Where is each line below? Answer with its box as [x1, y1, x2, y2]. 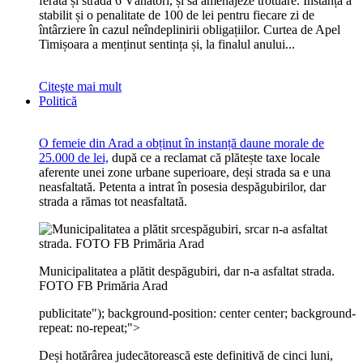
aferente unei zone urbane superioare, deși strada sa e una [39, 165, 331, 179]
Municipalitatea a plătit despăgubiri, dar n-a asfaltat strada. [39, 264, 335, 278]
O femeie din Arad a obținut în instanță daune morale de [39, 136, 324, 150]
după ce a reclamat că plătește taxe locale [109, 151, 320, 164]
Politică [39, 94, 77, 108]
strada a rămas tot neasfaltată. [39, 194, 187, 208]
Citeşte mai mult [39, 79, 122, 93]
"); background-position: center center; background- [92, 306, 356, 320]
